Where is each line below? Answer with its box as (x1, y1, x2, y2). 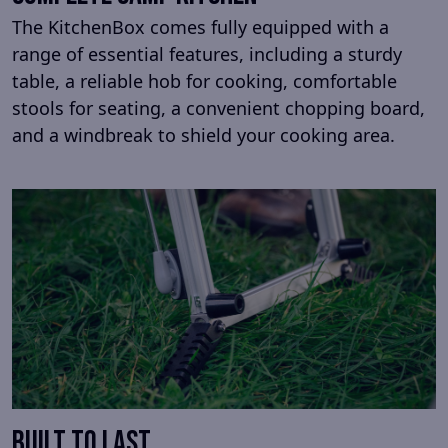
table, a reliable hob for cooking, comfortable (12, 68, 397, 93)
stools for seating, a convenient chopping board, (12, 95, 425, 120)
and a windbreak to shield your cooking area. (12, 122, 395, 147)
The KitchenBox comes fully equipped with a (12, 14, 389, 39)
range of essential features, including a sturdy (12, 41, 402, 66)
